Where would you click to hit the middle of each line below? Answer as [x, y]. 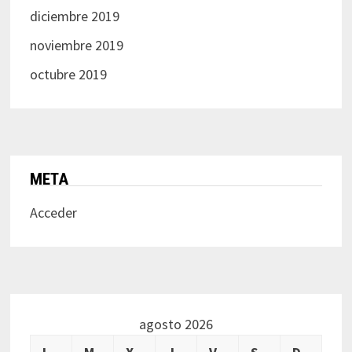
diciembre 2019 [74, 16]
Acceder [53, 213]
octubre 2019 [68, 75]
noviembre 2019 [76, 46]
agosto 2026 [176, 324]
